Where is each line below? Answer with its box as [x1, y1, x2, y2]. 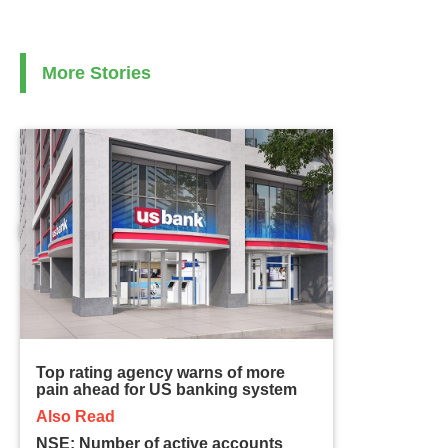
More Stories [42, 62, 152, 83]
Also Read [36, 407, 116, 425]
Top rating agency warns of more [36, 363, 286, 381]
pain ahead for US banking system [36, 380, 298, 398]
